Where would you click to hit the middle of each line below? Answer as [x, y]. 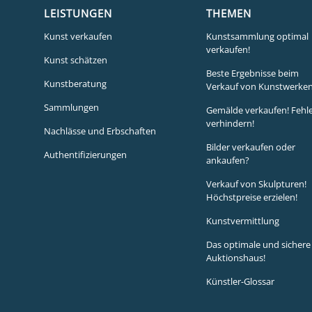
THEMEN [228, 13]
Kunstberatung [75, 83]
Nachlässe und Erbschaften [100, 131]
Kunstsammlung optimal [257, 36]
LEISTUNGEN [78, 13]
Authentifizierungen [85, 154]
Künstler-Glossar [240, 281]
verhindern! [230, 123]
